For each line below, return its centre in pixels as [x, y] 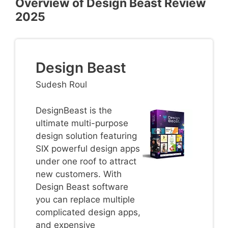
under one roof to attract [86, 161]
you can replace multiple [85, 199]
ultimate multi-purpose [82, 123]
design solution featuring [86, 136]
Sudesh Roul [61, 85]
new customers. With [79, 174]
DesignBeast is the [74, 110]
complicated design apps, [88, 212]
